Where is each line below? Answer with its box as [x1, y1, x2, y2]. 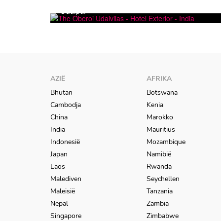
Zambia [147, 199, 169, 208]
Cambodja [50, 100, 81, 110]
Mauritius [147, 125, 175, 134]
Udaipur [60, 6, 86, 16]
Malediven [50, 174, 81, 184]
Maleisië [50, 186, 75, 196]
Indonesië [50, 137, 80, 147]
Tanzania [147, 186, 173, 196]
